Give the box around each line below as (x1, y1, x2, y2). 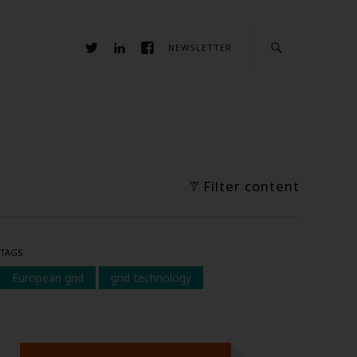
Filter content (203, 177, 300, 195)
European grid (12, 270, 84, 285)
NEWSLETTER (168, 41, 232, 53)
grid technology (111, 270, 192, 285)
